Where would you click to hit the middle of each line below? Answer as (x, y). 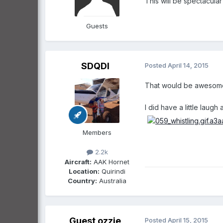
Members (97, 133)
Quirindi (112, 171)
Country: (82, 180)
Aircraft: (78, 162)
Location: (84, 171)
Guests (97, 26)
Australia (112, 180)
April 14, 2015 (188, 65)
